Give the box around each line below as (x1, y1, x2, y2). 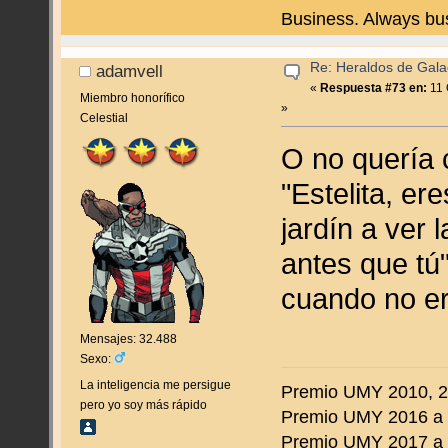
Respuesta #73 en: (320, 80, 428, 95)
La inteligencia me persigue (79, 378, 231, 393)
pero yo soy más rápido (79, 398, 207, 413)
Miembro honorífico (79, 90, 185, 105)
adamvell (96, 62, 164, 81)
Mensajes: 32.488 (79, 332, 177, 347)
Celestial (79, 110, 128, 125)
